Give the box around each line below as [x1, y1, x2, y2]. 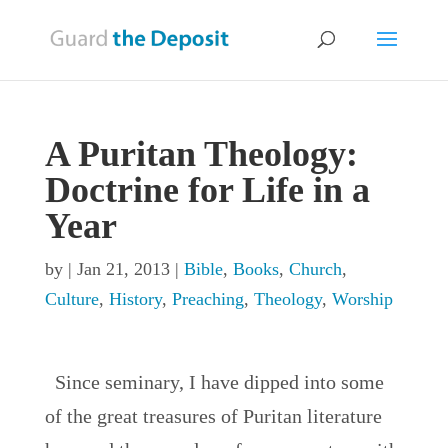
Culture [44, 289, 99, 309]
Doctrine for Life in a [44, 170, 370, 210]
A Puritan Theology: [44, 134, 358, 174]
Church [288, 259, 342, 279]
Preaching [171, 289, 244, 309]
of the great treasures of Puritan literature [44, 405, 382, 427]
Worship [331, 289, 393, 309]
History [108, 289, 162, 309]
